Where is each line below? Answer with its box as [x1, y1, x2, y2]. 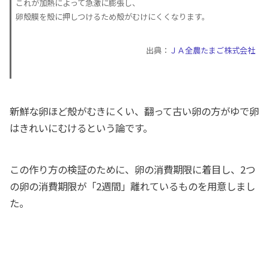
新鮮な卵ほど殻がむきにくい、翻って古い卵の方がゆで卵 [10, 103, 259, 118]
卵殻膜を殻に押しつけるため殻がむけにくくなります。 [16, 11, 210, 23]
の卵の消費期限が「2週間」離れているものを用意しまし [10, 178, 256, 193]
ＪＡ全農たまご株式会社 [169, 44, 255, 56]
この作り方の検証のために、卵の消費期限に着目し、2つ [10, 162, 256, 177]
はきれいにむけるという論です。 [10, 120, 153, 135]
